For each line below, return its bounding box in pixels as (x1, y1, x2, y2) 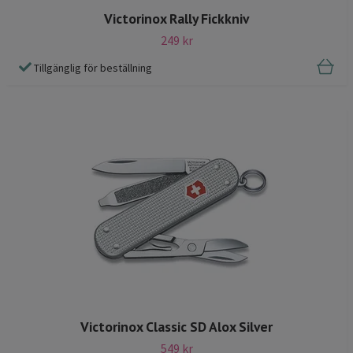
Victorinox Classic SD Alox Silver (80, 317, 273, 336)
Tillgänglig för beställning (34, 61, 152, 76)
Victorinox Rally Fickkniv (104, 9, 249, 28)
